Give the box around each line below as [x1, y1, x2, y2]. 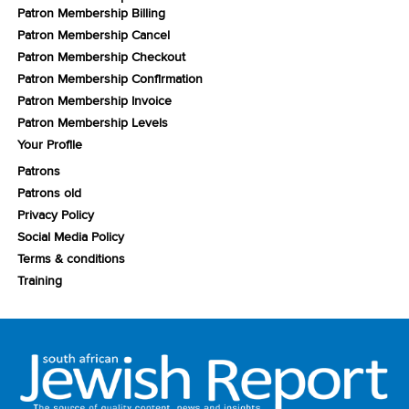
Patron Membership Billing [16, 3, 165, 23]
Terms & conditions [16, 248, 125, 268]
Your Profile [16, 134, 82, 154]
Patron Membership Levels [16, 112, 168, 132]
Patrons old [16, 183, 81, 203]
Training [16, 270, 62, 290]
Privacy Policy [16, 204, 94, 225]
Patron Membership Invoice [16, 90, 172, 110]
